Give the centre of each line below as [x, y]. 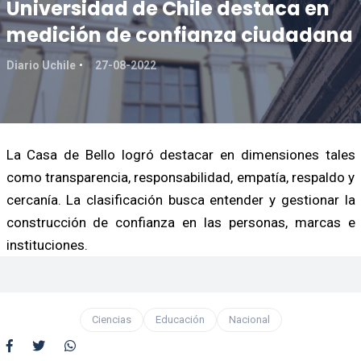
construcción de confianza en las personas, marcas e [180, 222]
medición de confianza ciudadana [179, 35]
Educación [180, 319]
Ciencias [111, 319]
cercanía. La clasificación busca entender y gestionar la [180, 199]
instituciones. [47, 245]
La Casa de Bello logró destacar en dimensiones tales [180, 154]
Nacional [249, 319]
